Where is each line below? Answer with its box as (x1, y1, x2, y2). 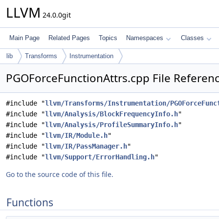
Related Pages (48, 34, 90, 42)
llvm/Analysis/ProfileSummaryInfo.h (45, 121, 178, 129)
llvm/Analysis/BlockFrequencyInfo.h (45, 110, 178, 118)
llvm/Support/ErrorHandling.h (45, 153, 154, 161)
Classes (181, 34, 204, 42)
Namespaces (126, 34, 163, 42)
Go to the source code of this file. (6, 170, 113, 179)
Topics (99, 34, 117, 42)
